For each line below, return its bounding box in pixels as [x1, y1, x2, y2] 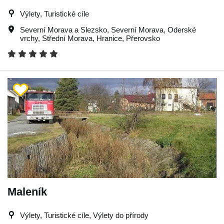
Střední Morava [42, 33, 92, 42]
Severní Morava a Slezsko [20, 25, 107, 34]
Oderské [167, 25, 196, 34]
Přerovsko [126, 33, 160, 42]
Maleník [7, 185, 47, 198]
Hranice [96, 33, 122, 42]
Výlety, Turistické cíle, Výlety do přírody [20, 210, 148, 219]
